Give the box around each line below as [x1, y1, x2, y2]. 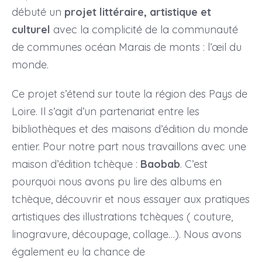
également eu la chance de [11, 244, 145, 258]
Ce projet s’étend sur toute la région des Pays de [11, 87, 247, 101]
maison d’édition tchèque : [11, 157, 140, 171]
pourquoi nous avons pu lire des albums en [11, 174, 222, 188]
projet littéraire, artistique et [64, 5, 211, 19]
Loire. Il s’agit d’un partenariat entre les [11, 104, 199, 118]
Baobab [140, 157, 180, 171]
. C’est [180, 157, 208, 171]
